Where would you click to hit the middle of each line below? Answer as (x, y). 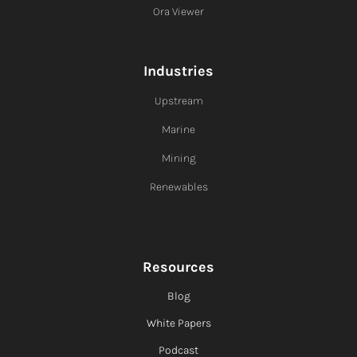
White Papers (178, 323)
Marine (178, 129)
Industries (178, 71)
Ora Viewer (178, 11)
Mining (178, 158)
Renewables (178, 186)
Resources (178, 267)
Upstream (178, 100)
